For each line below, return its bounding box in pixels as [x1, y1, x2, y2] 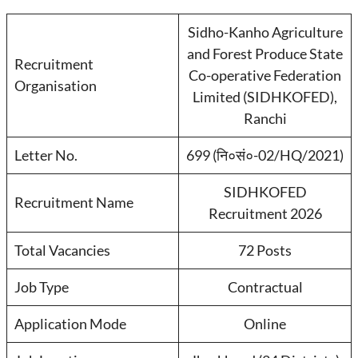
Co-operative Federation [189, 66, 341, 84]
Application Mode [14, 315, 126, 332]
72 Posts [238, 241, 292, 259]
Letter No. [14, 146, 78, 164]
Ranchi [243, 109, 287, 127]
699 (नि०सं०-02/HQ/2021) [186, 146, 344, 164]
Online [244, 315, 286, 332]
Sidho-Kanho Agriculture [187, 23, 343, 41]
